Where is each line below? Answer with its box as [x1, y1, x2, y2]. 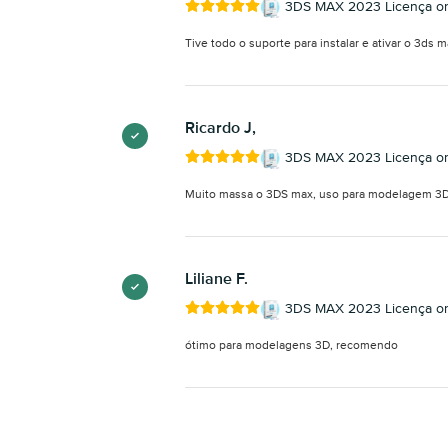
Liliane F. [185, 271, 248, 288]
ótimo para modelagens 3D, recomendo [185, 339, 398, 352]
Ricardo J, [185, 120, 256, 137]
